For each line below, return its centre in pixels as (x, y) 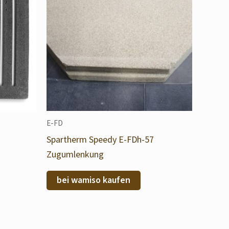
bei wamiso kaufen (94, 180)
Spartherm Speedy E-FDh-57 (100, 139)
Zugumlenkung (75, 154)
